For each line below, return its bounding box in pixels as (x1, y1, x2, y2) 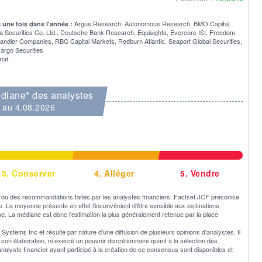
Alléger (101, 167, 135, 179)
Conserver (9, 167, 56, 179)
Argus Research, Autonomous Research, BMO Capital (74, 18, 229, 28)
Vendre (188, 167, 220, 179)
